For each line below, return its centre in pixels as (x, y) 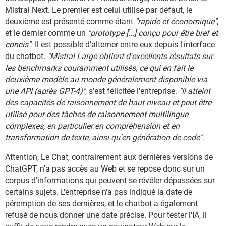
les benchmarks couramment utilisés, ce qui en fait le (99, 68)
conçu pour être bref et (178, 33)
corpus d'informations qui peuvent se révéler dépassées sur (110, 181)
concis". (19, 45)
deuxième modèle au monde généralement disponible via (106, 80)
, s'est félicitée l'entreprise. (132, 91)
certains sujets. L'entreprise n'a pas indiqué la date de (99, 192)
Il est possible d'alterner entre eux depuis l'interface (124, 45)
